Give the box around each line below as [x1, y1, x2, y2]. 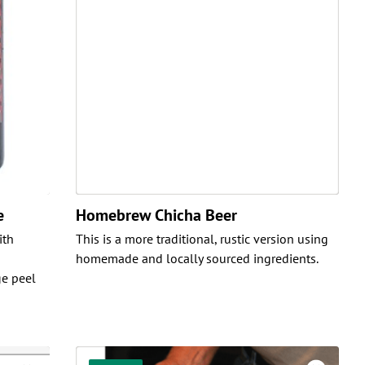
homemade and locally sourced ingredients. [75, 249, 319, 266]
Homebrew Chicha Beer [75, 204, 237, 226]
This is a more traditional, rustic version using [75, 230, 328, 247]
